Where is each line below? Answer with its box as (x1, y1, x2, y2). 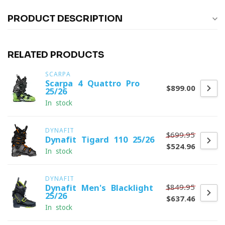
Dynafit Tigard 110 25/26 (45, 136, 154, 144)
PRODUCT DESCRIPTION (8, 13, 123, 24)
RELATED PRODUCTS (8, 49, 104, 60)
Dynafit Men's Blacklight (45, 184, 153, 192)
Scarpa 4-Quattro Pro (45, 79, 140, 87)
